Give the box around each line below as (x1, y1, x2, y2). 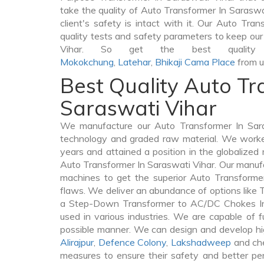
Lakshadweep (171, 236, 232, 248)
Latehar (118, 56, 151, 68)
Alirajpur (60, 236, 94, 248)
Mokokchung (60, 56, 114, 68)
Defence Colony (98, 236, 167, 248)
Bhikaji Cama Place (155, 56, 235, 68)
